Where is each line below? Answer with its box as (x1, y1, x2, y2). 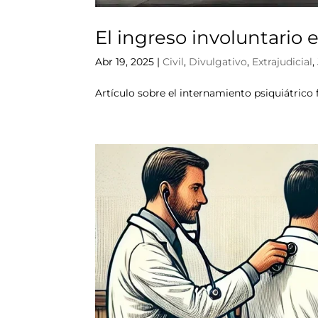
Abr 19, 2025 (95, 55, 155, 69)
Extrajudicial (252, 55, 313, 69)
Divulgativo (189, 55, 248, 69)
